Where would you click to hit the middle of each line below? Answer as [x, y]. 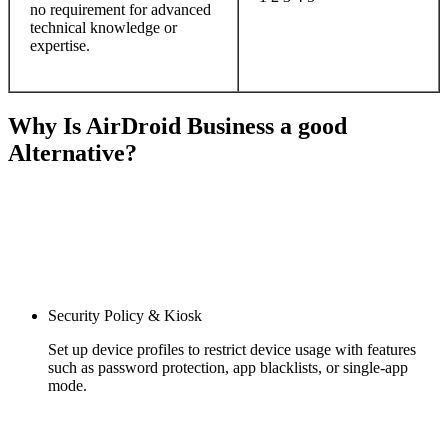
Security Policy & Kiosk [125, 315]
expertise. [60, 46]
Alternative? [72, 152]
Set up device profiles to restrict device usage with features [232, 349]
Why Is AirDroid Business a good [177, 125]
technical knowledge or [103, 28]
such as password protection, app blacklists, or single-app [228, 367]
